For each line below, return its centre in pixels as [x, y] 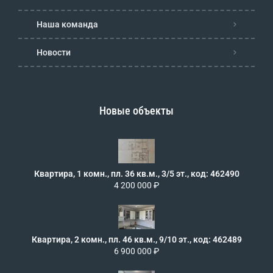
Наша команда [67, 24]
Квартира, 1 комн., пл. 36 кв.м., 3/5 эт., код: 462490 [136, 173]
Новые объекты [136, 110]
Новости [54, 52]
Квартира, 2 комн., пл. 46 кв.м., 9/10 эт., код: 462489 [136, 239]
